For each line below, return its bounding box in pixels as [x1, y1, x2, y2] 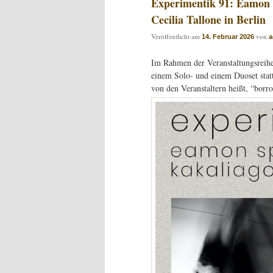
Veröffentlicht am [151, 32, 202, 41]
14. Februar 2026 [202, 33, 254, 41]
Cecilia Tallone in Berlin [151, 11, 266, 27]
